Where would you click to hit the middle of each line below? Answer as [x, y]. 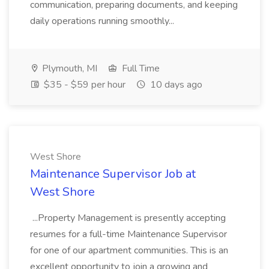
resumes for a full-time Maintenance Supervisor [128, 234]
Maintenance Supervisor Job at [113, 174]
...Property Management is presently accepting [128, 218]
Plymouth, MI [68, 68]
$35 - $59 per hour [83, 85]
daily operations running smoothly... [103, 21]
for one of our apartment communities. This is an [129, 250]
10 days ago [175, 85]
